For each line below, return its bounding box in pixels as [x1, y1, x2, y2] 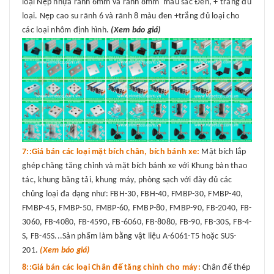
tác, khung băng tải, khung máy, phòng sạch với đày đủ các [22, 176, 232, 185]
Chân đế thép [200, 263, 250, 273]
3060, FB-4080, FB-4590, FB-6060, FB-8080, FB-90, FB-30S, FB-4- [22, 218, 252, 228]
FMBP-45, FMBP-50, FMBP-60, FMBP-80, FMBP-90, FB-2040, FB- [22, 204, 252, 213]
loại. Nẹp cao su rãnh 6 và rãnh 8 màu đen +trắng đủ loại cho [22, 12, 239, 21]
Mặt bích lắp [201, 147, 246, 157]
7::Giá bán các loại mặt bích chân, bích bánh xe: [22, 147, 202, 157]
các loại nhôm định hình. [22, 26, 111, 35]
